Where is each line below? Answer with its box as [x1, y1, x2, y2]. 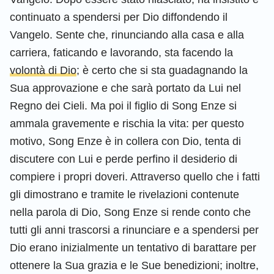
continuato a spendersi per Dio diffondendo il [10, 10, 228, 23]
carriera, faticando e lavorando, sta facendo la [10, 46, 233, 59]
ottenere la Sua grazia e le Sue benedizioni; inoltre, [10, 259, 259, 272]
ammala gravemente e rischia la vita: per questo [10, 117, 244, 130]
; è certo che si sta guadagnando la [76, 64, 248, 76]
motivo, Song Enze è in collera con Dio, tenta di [10, 135, 241, 147]
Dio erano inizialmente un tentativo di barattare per [10, 241, 256, 254]
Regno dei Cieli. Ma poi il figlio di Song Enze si [10, 99, 237, 112]
